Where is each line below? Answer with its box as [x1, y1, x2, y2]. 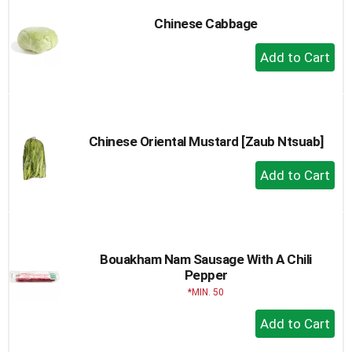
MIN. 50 [192, 287, 224, 298]
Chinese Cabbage [154, 16, 258, 31]
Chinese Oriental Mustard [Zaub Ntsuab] [88, 134, 324, 149]
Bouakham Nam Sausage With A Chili [100, 251, 312, 267]
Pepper [184, 267, 228, 283]
